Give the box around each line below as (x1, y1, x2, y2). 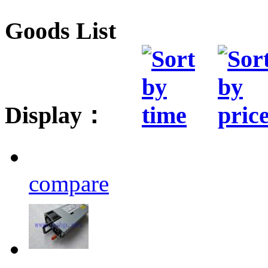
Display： (5, 102, 112, 129)
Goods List (5, 17, 116, 45)
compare (29, 170, 109, 196)
